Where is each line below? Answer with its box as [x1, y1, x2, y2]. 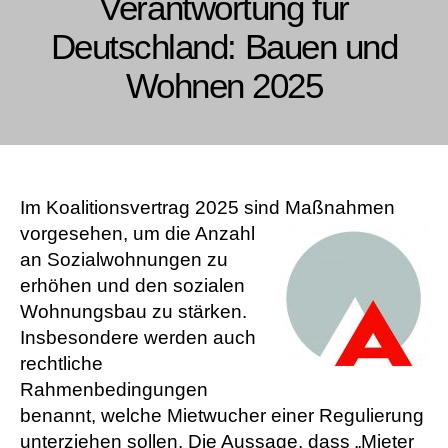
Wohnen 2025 [125, 65, 323, 105]
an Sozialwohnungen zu [20, 248, 228, 270]
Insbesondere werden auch [20, 326, 256, 348]
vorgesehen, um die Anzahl [20, 222, 255, 244]
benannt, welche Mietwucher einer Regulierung [20, 404, 424, 426]
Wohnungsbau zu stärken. [20, 300, 247, 322]
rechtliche [20, 352, 103, 374]
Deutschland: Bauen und [50, 26, 398, 66]
